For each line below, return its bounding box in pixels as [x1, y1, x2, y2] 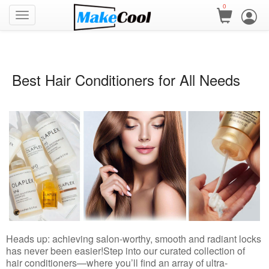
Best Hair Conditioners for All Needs [12, 69, 240, 90]
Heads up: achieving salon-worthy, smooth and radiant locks [6, 232, 261, 246]
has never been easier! [6, 244, 103, 258]
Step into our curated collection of [103, 244, 245, 258]
